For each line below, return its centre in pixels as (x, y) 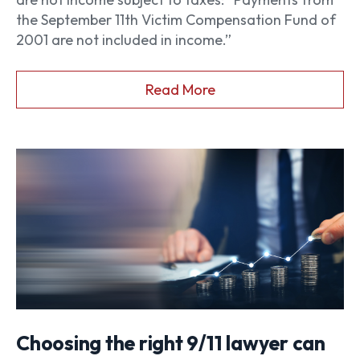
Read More (180, 89)
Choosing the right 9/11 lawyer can (171, 343)
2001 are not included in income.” (124, 40)
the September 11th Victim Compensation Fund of (176, 20)
